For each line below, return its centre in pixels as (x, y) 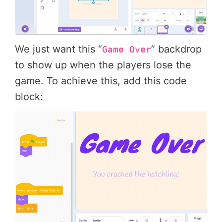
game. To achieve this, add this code (101, 81)
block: (29, 97)
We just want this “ (58, 49)
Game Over (127, 50)
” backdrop (176, 49)
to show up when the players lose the (103, 65)
